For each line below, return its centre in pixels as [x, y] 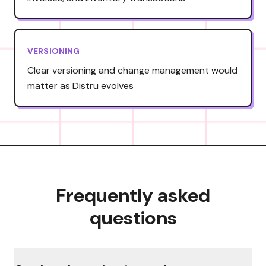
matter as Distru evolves [80, 85]
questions [133, 218]
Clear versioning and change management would [132, 70]
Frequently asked [133, 195]
